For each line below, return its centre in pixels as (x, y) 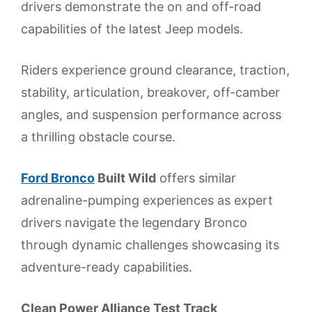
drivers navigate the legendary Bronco (134, 222)
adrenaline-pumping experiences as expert (147, 200)
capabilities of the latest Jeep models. (132, 29)
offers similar (196, 178)
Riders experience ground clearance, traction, (155, 70)
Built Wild (125, 178)
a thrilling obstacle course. (98, 136)
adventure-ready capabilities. (107, 267)
